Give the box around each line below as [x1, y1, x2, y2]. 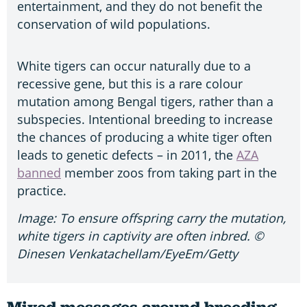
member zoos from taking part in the [61, 164, 277, 181]
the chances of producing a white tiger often [17, 128, 272, 145]
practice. [17, 182, 66, 199]
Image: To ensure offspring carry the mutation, [17, 210, 286, 227]
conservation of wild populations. [17, 16, 210, 33]
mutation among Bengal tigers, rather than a [17, 93, 273, 110]
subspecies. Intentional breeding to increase [17, 110, 273, 127]
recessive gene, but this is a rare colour [17, 75, 243, 92]
